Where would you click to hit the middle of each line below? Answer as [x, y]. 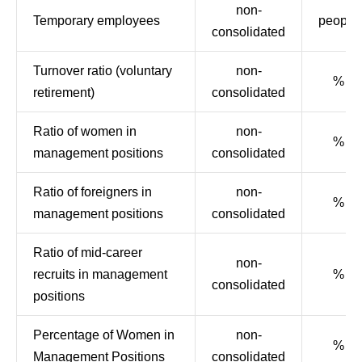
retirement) [64, 93]
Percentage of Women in [104, 335]
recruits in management [100, 274]
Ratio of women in [85, 131]
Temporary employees [97, 21]
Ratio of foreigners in [93, 192]
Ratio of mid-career [88, 253]
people [338, 21]
